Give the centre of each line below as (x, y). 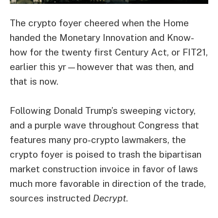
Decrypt (109, 198)
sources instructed (51, 198)
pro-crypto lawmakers (120, 139)
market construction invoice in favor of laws (104, 169)
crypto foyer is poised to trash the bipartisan (106, 154)
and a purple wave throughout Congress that (104, 125)
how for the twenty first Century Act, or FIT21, (109, 52)
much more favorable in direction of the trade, (108, 183)
